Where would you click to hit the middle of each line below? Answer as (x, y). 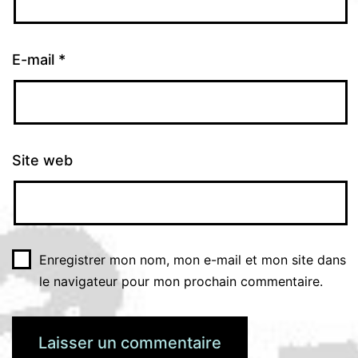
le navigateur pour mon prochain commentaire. (181, 281)
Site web (42, 160)
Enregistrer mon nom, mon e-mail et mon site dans (192, 259)
